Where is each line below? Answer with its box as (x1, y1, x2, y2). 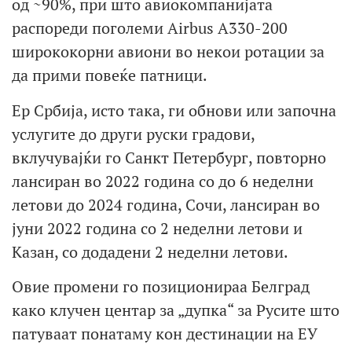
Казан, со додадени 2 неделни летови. (12, 240, 288, 262)
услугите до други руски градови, (12, 123, 255, 145)
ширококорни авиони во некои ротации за (12, 41, 324, 63)
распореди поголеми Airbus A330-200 (12, 17, 288, 39)
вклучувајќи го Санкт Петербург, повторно (12, 146, 326, 168)
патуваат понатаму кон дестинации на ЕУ (12, 322, 317, 344)
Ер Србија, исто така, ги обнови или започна (12, 99, 336, 121)
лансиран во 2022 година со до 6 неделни (12, 170, 313, 192)
